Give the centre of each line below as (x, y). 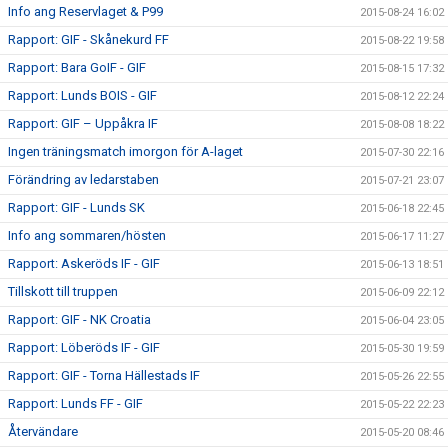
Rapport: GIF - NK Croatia (79, 319)
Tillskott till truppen (63, 291)
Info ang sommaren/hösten (87, 235)
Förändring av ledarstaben (83, 179)
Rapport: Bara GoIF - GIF (77, 67)
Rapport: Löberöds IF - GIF (84, 347)
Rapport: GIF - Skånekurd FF (88, 39)
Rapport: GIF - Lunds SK (76, 207)
